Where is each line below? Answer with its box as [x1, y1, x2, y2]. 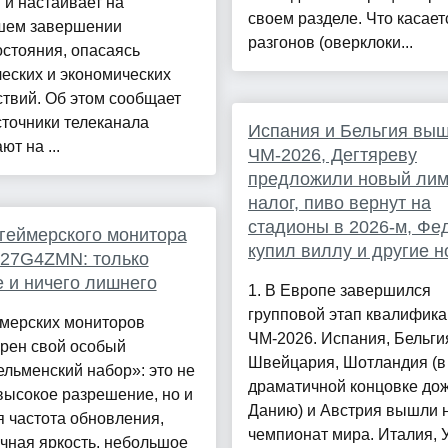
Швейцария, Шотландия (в [247, 354, 446, 372]
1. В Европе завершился [247, 282, 431, 300]
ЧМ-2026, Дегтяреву [247, 145, 417, 166]
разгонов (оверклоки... [247, 34, 413, 52]
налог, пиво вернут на [247, 193, 431, 214]
